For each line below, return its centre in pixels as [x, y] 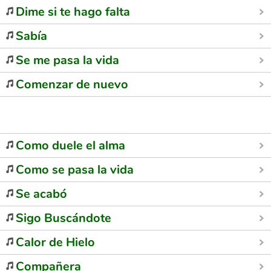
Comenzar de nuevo [72, 84]
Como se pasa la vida [75, 170]
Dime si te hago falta [73, 12]
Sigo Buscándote [64, 218]
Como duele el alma [70, 145]
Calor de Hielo [55, 242]
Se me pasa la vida [67, 60]
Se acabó [41, 194]
